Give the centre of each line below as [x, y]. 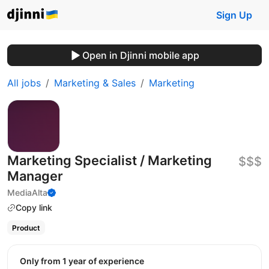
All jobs [24, 83]
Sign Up [234, 15]
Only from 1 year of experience [85, 261]
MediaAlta [27, 192]
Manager [35, 176]
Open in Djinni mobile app [141, 55]
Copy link [34, 207]
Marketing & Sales [95, 83]
